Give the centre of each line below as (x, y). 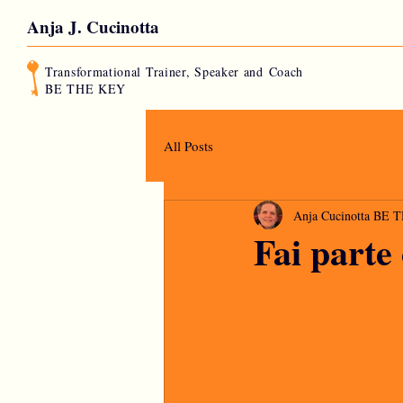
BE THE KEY (88, 89)
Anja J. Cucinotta (93, 27)
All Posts (188, 145)
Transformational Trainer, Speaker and (157, 72)
